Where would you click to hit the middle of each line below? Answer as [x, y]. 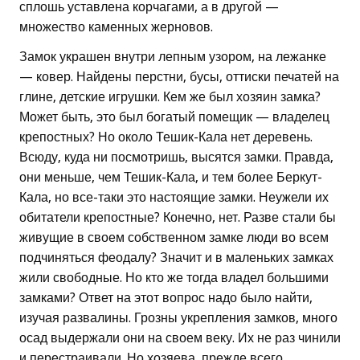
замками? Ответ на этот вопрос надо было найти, [166, 298]
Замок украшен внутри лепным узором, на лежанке [173, 57]
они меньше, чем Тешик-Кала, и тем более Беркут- [171, 178]
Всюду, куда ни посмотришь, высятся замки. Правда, [176, 157]
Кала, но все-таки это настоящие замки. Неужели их [174, 198]
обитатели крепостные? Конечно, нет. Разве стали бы [178, 218]
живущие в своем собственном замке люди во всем [174, 238]
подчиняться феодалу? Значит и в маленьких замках [176, 258]
